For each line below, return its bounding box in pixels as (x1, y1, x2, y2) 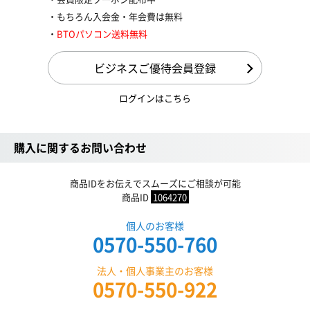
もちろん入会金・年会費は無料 (57, 9, 183, 23)
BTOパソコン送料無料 (57, 26, 147, 40)
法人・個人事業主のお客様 (97, 263, 213, 277)
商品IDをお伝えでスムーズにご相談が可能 (69, 176, 241, 190)
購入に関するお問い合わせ (14, 138, 147, 156)
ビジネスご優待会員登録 (94, 59, 216, 76)
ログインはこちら (119, 91, 191, 104)
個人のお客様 (126, 218, 184, 232)
